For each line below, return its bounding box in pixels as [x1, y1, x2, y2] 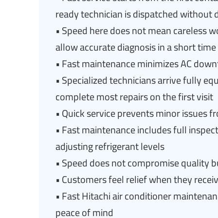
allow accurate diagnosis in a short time [55, 38, 216, 56]
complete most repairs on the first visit [55, 88, 213, 106]
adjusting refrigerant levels [55, 137, 164, 155]
